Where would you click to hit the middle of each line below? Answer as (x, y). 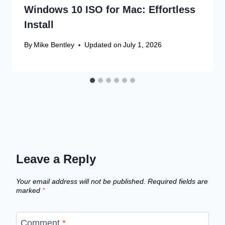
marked (29, 190)
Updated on (103, 45)
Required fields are (178, 181)
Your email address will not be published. (81, 181)
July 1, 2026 (143, 45)
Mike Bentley (54, 45)
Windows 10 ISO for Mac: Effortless (110, 9)
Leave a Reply (56, 159)
